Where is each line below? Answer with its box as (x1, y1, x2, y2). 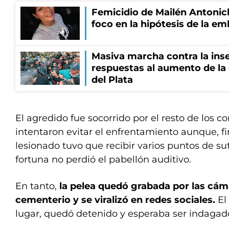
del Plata (91, 74, 133, 85)
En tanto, (15, 180, 59, 192)
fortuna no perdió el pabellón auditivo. (15, 154, 191, 165)
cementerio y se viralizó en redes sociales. (15, 194, 215, 205)
